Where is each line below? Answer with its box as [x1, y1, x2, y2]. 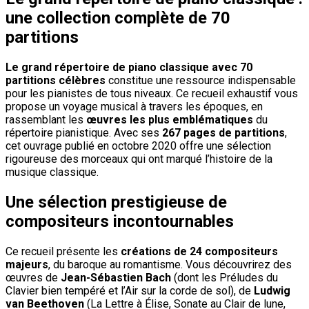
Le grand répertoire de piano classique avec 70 [6, 60, 252, 74]
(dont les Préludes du [171, 270, 278, 284]
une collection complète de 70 [6, 8, 230, 28]
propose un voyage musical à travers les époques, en [6, 99, 263, 113]
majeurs [6, 257, 48, 271]
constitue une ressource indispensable [106, 73, 296, 87]
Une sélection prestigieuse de [6, 192, 227, 212]
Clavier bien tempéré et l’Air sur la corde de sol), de [6, 283, 254, 297]
